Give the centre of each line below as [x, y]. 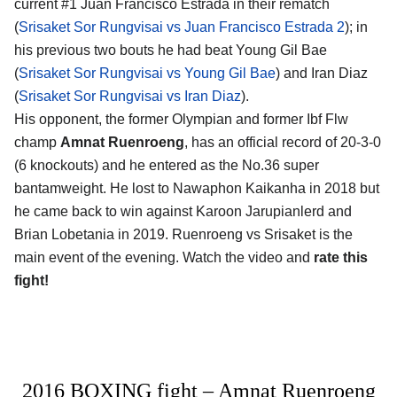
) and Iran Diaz [322, 74]
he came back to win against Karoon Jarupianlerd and [183, 212]
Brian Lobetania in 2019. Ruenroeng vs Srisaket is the [183, 235]
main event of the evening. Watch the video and [164, 258]
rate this [341, 258]
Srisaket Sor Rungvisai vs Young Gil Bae [147, 74]
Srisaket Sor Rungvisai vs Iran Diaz [130, 97]
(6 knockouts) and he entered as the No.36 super [167, 166]
